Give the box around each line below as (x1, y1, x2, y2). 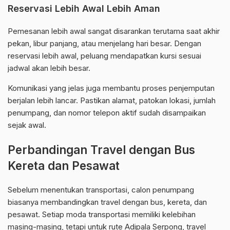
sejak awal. (8, 120, 46, 130)
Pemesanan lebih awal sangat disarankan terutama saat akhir (8, 26, 220, 36)
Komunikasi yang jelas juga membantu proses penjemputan (8, 83, 215, 93)
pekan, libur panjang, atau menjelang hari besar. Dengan (8, 39, 201, 49)
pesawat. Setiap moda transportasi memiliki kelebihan (8, 209, 196, 220)
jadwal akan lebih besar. (8, 63, 90, 73)
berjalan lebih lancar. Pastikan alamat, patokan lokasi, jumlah (8, 95, 216, 106)
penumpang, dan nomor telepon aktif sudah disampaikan (8, 108, 206, 118)
